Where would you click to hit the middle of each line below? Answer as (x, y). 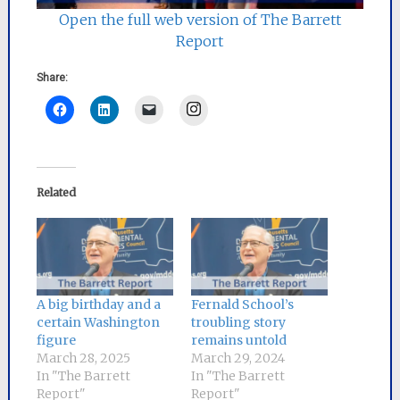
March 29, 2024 (237, 358)
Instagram (228, 107)
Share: (52, 78)
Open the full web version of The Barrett (200, 20)
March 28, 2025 (83, 358)
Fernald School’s (242, 305)
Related (56, 192)
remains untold (238, 341)
